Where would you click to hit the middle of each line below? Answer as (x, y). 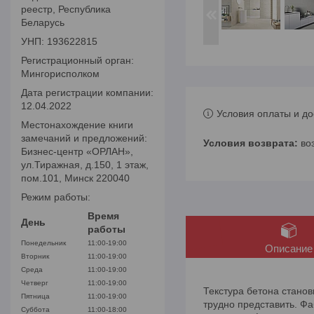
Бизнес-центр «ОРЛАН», (77, 151)
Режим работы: (56, 197)
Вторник (35, 256)
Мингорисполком (60, 74)
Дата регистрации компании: (87, 93)
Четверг (35, 283)
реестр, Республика (66, 9)
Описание (288, 249)
